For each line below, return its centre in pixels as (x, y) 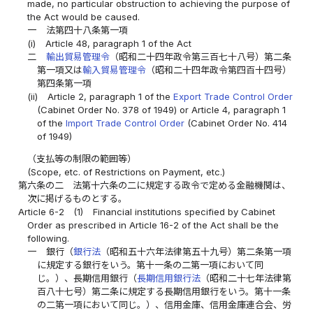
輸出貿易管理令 (78, 56)
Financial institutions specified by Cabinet (184, 211)
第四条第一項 (64, 83)
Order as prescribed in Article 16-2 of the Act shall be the (153, 225)
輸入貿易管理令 (114, 70)
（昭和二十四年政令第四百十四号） (218, 70)
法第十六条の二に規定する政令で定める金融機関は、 (182, 185)
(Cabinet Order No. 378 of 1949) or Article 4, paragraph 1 (161, 109)
